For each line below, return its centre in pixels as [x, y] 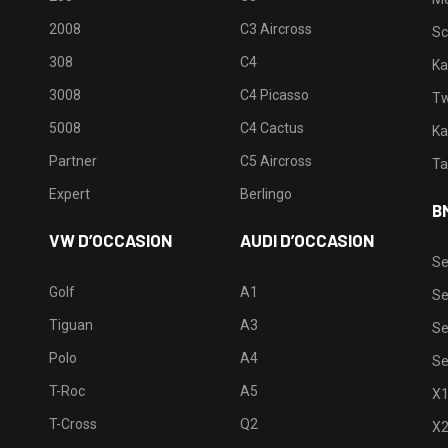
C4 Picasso [275, 95]
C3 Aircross [276, 29]
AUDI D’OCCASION [307, 240]
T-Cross [72, 424]
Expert [69, 194]
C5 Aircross [276, 161]
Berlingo [266, 194]
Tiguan [70, 325]
